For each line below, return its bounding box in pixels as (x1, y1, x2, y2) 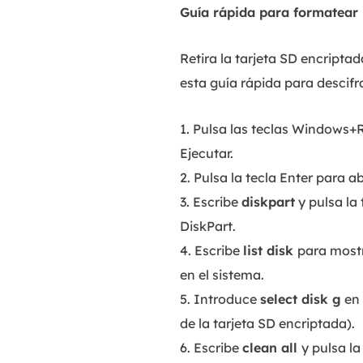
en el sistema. (180, 267, 264, 283)
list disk (243, 242, 297, 258)
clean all (242, 340, 301, 356)
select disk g (260, 291, 341, 307)
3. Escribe (180, 194, 241, 210)
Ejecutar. (180, 145, 233, 161)
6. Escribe (180, 340, 242, 356)
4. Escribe (180, 242, 243, 258)
